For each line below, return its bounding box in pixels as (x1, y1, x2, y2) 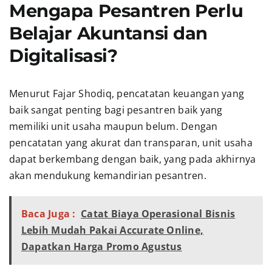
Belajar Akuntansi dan (8, 22, 208, 44)
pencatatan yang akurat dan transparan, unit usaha (8, 136, 253, 150)
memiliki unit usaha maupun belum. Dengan (8, 120, 218, 134)
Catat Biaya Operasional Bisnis (81, 207, 236, 221)
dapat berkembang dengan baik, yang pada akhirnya (8, 152, 256, 166)
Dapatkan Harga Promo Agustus (21, 240, 182, 254)
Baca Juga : (21, 207, 76, 221)
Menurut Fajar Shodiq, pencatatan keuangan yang (8, 87, 245, 101)
